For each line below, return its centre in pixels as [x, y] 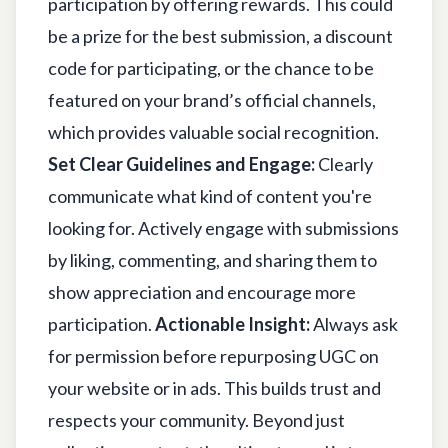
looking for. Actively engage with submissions [223, 227]
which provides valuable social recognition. [213, 131]
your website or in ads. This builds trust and [214, 387]
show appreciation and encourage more [202, 291]
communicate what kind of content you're [210, 195]
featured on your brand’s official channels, [212, 99]
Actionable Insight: [232, 323]
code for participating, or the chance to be [211, 67]
